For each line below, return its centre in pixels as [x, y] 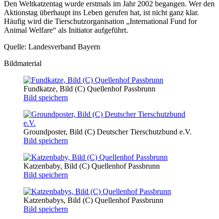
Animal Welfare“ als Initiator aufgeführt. [66, 30]
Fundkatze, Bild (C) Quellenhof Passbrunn [89, 88]
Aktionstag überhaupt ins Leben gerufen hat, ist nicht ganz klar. [101, 12]
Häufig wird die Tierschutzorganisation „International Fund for [100, 21]
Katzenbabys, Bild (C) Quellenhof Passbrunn [93, 200]
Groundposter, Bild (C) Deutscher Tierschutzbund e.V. [108, 131]
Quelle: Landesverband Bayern [52, 46]
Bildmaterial [23, 63]
